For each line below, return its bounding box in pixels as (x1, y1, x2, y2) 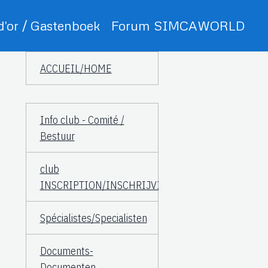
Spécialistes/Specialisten (39, 211, 147, 225)
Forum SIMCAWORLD (111, 17, 245, 33)
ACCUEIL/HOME (39, 61, 112, 75)
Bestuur (39, 129, 75, 143)
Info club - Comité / (39, 112, 124, 127)
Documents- (39, 243, 93, 258)
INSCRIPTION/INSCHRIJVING (39, 178, 175, 192)
